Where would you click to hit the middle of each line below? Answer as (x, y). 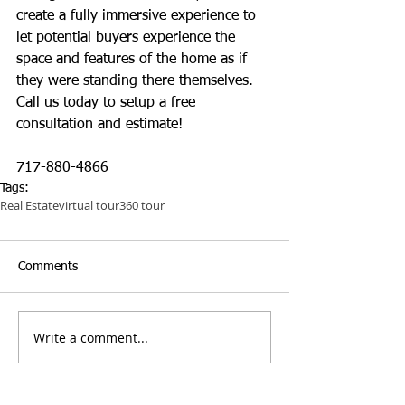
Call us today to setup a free (108, 104)
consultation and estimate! (99, 125)
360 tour (142, 206)
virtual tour (89, 206)
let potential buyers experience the (128, 38)
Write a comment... (91, 337)
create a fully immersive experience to (138, 17)
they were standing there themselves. (137, 82)
